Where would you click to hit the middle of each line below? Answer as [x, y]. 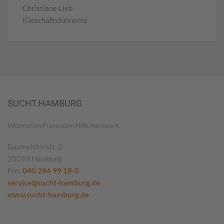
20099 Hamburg [35, 158]
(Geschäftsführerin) [55, 20]
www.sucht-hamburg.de [48, 194]
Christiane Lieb [47, 8]
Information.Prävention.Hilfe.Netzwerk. [64, 125]
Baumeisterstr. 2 [35, 146]
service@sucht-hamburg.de [54, 182]
